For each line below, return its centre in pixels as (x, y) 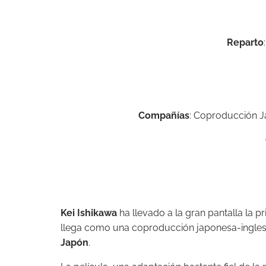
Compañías (164, 116)
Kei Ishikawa (89, 213)
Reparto (245, 43)
